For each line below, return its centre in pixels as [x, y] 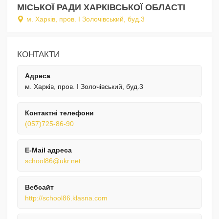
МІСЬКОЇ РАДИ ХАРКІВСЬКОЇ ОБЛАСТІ [101, 8]
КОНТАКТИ [38, 55]
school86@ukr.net [53, 161]
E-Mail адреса [48, 150]
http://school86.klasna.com [66, 198]
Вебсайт [39, 187]
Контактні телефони [59, 113]
